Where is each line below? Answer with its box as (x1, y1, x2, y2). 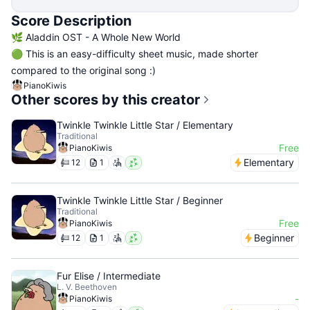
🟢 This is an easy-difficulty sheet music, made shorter (11, 48, 258, 60)
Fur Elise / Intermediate (57, 270, 161, 282)
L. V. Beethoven (57, 282, 117, 292)
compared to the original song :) (11, 64, 156, 76)
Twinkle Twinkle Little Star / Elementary (57, 119, 233, 131)
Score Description (11, 12, 131, 29)
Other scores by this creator (11, 91, 200, 108)
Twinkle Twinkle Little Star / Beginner (57, 194, 223, 206)
